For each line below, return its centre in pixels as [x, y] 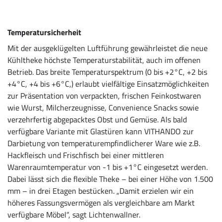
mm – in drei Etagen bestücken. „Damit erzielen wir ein [101, 191]
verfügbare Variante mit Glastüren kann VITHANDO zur [101, 131]
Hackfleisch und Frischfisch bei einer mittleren [86, 155]
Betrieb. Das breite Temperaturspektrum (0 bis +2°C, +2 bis [107, 72]
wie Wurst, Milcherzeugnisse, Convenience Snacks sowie [103, 107]
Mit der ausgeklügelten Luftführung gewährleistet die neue [108, 48]
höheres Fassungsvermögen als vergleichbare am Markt [101, 202]
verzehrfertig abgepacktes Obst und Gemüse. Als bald [97, 119]
